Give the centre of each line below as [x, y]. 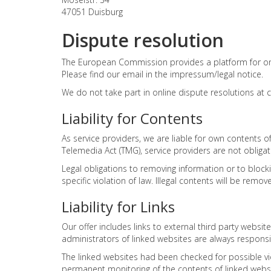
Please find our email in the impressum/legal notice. [162, 74]
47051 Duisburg [92, 12]
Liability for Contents [132, 119]
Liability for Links [118, 207]
